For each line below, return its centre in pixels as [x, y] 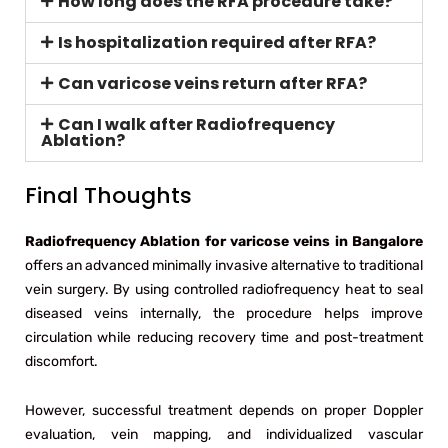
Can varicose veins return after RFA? [212, 83]
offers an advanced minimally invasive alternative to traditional [224, 265]
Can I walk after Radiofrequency [196, 124]
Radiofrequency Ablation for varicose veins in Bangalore [224, 241]
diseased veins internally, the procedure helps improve [224, 313]
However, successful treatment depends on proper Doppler [224, 410]
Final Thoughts [108, 195]
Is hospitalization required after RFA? [216, 42]
